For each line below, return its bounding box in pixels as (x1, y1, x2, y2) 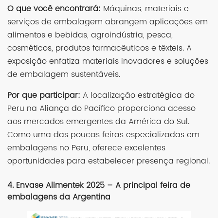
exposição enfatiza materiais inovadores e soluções (7, 54, 208, 68)
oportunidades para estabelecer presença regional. (7, 154, 210, 167)
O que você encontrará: (7, 2, 101, 15)
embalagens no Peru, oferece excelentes (7, 141, 165, 154)
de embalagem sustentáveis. (7, 68, 120, 81)
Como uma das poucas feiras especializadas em (7, 128, 200, 141)
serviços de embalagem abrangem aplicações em (7, 15, 208, 28)
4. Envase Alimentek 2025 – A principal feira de (7, 179, 190, 192)
